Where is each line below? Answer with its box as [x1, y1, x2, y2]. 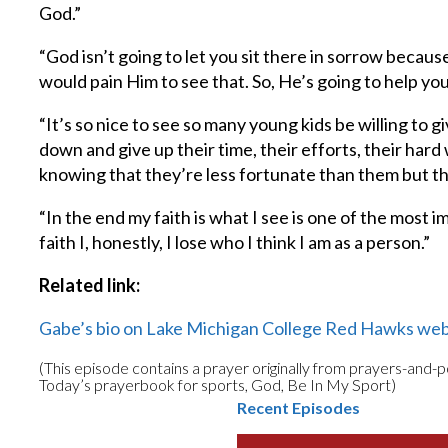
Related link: [39, 274, 141, 296]
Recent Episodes [236, 398, 360, 417]
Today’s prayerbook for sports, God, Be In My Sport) [39, 375, 397, 394]
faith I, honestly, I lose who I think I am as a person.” [39, 231, 431, 253]
